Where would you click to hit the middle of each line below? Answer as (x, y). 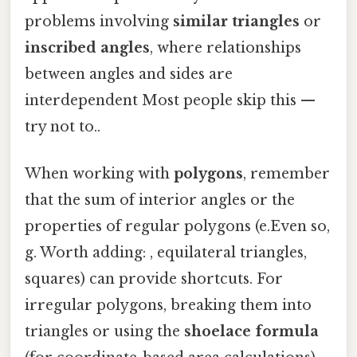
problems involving (99, 22)
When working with (99, 174)
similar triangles (236, 22)
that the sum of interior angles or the (160, 200)
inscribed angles (87, 48)
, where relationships (226, 48)
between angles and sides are (129, 75)
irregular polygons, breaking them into (168, 306)
